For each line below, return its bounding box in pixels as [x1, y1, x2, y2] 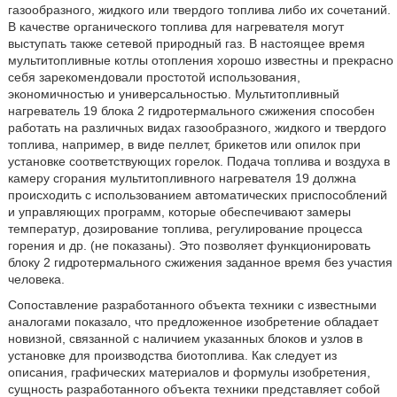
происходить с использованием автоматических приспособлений [7, 188, 387, 202]
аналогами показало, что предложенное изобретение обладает [7, 315, 378, 329]
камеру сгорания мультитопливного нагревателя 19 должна [7, 171, 356, 185]
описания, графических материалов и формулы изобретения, [7, 365, 370, 379]
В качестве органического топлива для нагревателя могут [7, 19, 344, 34]
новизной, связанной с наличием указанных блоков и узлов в [7, 331, 362, 346]
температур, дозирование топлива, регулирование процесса [7, 222, 362, 236]
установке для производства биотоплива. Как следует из [7, 348, 337, 362]
